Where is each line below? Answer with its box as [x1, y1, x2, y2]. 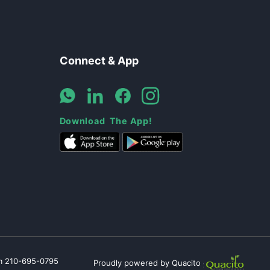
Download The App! [59, 115, 152, 126]
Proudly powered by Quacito [93, 257, 201, 268]
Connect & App [59, 54, 139, 67]
